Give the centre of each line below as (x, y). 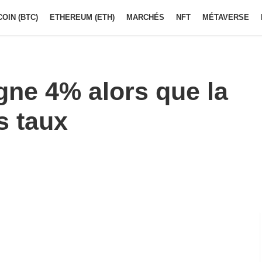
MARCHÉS (145, 17)
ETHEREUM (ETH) (82, 17)
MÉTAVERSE (226, 17)
